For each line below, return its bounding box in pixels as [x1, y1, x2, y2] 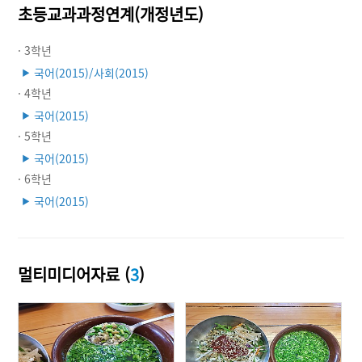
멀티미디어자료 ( [18, 262, 131, 286]
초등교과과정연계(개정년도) [18, 2, 204, 26]
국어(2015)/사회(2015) [34, 64, 149, 81]
